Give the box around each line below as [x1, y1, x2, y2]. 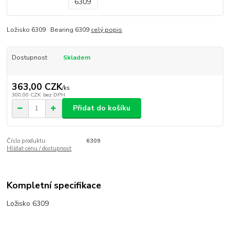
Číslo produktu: [7, 137, 47, 145]
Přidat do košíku [73, 103, 130, 113]
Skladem [63, 53, 90, 62]
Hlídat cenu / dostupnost [7, 145, 72, 153]
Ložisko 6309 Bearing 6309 [7, 26, 91, 34]
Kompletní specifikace [7, 179, 102, 191]
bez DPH [43, 90, 65, 99]
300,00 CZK [11, 90, 41, 99]
